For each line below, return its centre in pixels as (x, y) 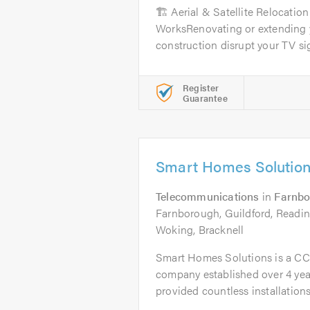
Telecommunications (208, 196)
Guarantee (205, 98)
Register (201, 88)
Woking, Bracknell (200, 229)
